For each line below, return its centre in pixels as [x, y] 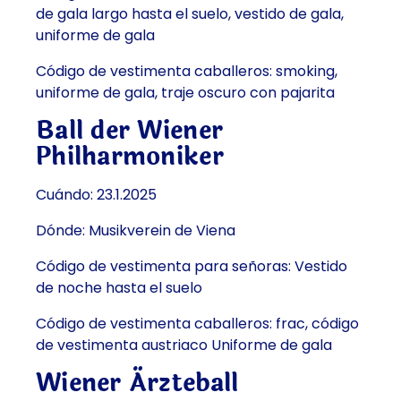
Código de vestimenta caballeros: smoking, [187, 72]
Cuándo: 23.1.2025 [96, 195]
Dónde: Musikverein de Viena [136, 231]
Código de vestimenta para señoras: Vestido [192, 267]
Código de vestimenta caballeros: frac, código [197, 324]
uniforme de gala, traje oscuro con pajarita [185, 93]
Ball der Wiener [130, 131]
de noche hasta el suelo [119, 288]
